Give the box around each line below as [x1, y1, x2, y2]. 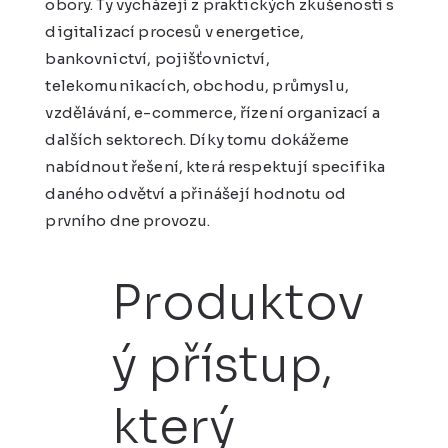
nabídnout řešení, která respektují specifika [45, 156, 386, 176]
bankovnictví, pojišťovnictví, [45, 48, 270, 68]
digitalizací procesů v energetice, [45, 21, 305, 41]
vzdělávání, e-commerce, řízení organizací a [45, 102, 380, 122]
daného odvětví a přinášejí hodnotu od [45, 183, 346, 203]
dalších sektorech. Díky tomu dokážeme [45, 129, 349, 149]
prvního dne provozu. [45, 210, 211, 230]
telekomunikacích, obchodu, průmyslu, [45, 75, 349, 95]
